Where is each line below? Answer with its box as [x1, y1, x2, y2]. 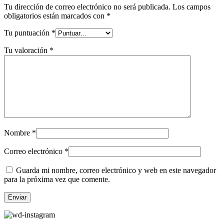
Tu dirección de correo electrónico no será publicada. [4, 2, 170, 11]
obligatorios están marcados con [4, 11, 106, 20]
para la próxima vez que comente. [4, 175, 110, 184]
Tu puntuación [4, 28, 51, 37]
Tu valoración [4, 46, 49, 55]
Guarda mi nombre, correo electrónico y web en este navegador [16, 166, 216, 175]
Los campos [172, 2, 210, 11]
